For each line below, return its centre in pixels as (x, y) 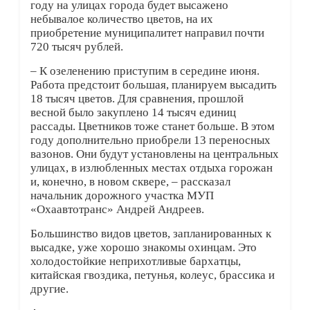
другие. (49, 289)
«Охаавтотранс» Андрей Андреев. (120, 210)
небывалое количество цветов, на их (121, 19)
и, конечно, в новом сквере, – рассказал (130, 182)
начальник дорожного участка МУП (122, 196)
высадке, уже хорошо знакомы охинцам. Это (143, 248)
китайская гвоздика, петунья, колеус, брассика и (152, 275)
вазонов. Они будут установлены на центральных (154, 154)
